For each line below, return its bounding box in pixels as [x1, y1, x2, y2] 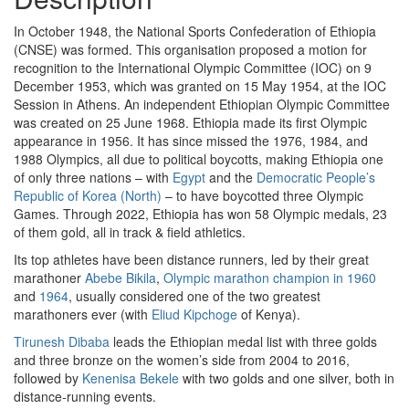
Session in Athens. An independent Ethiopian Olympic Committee [14, 95, 390, 113]
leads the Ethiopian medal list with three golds [110, 332, 377, 351]
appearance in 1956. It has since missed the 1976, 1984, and [14, 131, 368, 150]
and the [205, 168, 257, 186]
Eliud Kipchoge [152, 305, 237, 323]
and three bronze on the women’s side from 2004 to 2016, [14, 351, 350, 369]
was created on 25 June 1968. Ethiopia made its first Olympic [14, 113, 367, 131]
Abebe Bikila [85, 268, 156, 287]
